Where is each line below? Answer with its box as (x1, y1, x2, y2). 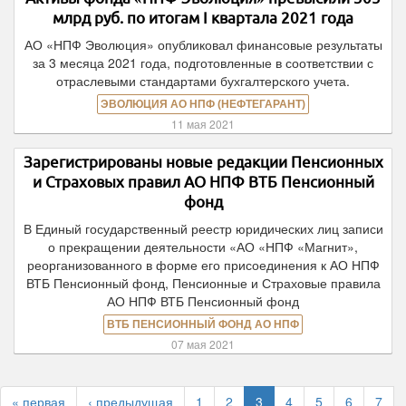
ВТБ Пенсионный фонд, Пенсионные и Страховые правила (25, 274, 381, 292)
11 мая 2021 (171, 116, 235, 131)
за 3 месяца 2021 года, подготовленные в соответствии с (33, 53, 373, 72)
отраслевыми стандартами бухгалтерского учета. (56, 72, 350, 90)
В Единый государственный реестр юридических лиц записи (23, 219, 383, 237)
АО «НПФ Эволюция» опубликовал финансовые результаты (24, 35, 382, 53)
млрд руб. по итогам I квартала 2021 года (53, 9, 353, 26)
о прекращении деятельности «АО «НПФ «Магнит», (48, 237, 358, 256)
